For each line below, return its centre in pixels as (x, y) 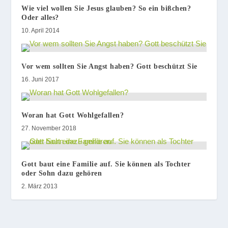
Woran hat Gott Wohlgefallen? (73, 115)
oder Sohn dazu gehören (62, 173)
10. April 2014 (41, 30)
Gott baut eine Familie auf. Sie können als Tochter (106, 164)
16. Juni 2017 (40, 79)
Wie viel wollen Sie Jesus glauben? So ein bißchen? (106, 8)
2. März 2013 (40, 186)
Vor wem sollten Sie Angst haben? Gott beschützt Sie (109, 66)
